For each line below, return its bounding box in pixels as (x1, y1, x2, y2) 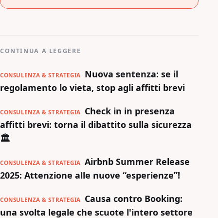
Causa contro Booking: (84, 192, 182, 204)
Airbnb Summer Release (84, 155, 190, 167)
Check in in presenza (84, 105, 175, 117)
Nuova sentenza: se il (84, 68, 178, 80)
